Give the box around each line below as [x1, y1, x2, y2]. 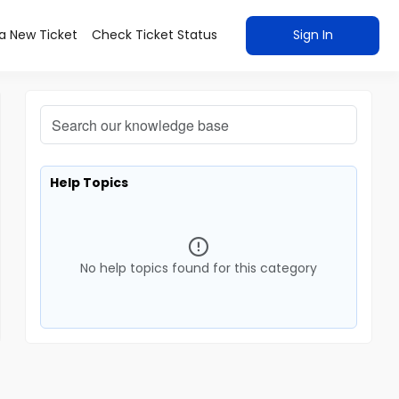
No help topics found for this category [79, 259, 317, 277]
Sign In [292, 26, 333, 44]
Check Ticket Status [92, 26, 217, 44]
